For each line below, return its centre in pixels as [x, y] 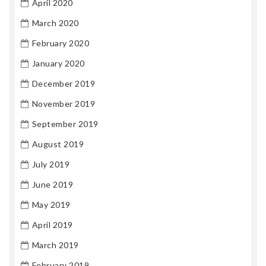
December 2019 [63, 83]
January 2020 [58, 63]
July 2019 [50, 164]
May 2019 [51, 204]
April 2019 [52, 224]
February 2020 [60, 43]
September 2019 [65, 123]
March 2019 [55, 245]
